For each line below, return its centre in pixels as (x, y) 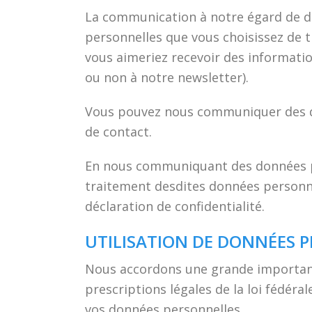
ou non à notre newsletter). (167, 77)
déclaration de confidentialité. (175, 206)
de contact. (118, 132)
